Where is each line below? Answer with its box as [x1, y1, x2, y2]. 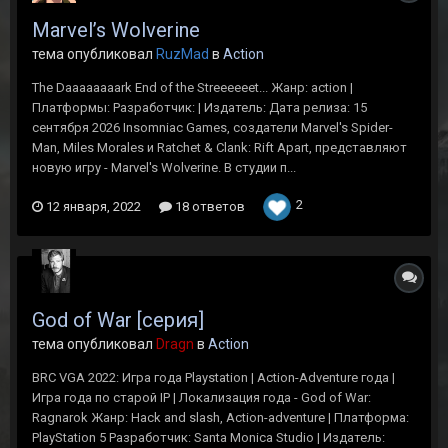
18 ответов [172, 199, 245, 214]
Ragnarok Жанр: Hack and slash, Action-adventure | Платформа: [32, 410, 409, 425]
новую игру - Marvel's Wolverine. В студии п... [32, 160, 296, 175]
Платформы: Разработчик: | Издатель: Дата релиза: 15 [32, 100, 367, 115]
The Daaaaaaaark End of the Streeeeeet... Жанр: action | [32, 80, 353, 95]
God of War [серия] [32, 308, 204, 332]
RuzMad [156, 46, 209, 62]
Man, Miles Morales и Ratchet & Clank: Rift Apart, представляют [32, 140, 407, 155]
